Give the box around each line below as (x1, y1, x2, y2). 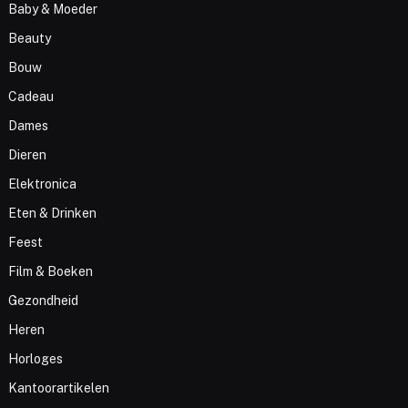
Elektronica (8, 177, 77, 192)
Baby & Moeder (8, 2, 98, 17)
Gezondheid (8, 293, 79, 309)
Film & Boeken (8, 264, 94, 280)
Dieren (8, 148, 47, 163)
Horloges (8, 352, 64, 367)
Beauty (8, 31, 52, 46)
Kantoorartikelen (8, 381, 110, 396)
